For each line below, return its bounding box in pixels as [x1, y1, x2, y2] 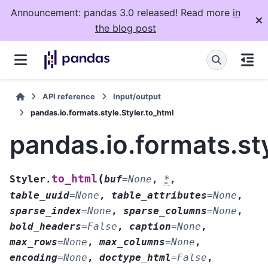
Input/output [113, 92, 162, 101]
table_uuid [10, 189, 69, 201]
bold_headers [10, 220, 81, 232]
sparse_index [10, 205, 81, 217]
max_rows [10, 236, 57, 248]
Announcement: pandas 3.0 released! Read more [11, 7, 233, 19]
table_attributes [111, 189, 207, 201]
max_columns [99, 236, 165, 248]
